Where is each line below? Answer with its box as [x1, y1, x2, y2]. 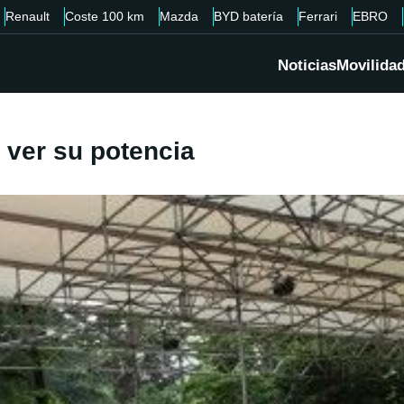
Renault [5, 9, 50, 23]
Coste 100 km [65, 9, 144, 23]
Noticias [278, 57, 336, 75]
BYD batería [214, 9, 283, 23]
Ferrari [298, 9, 337, 23]
